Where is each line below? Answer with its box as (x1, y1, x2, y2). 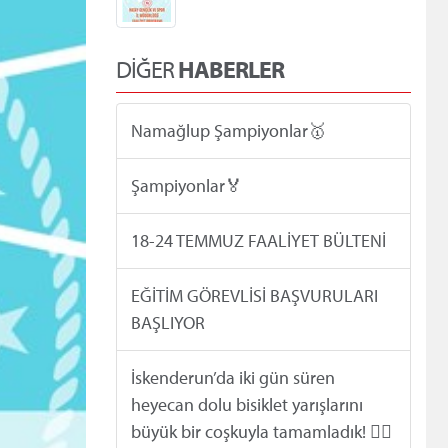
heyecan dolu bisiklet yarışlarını (130, 393, 363, 417)
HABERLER (178, 53, 284, 84)
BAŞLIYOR (130, 311, 205, 335)
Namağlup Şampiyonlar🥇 (130, 119, 326, 143)
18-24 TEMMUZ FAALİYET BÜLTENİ (130, 229, 386, 253)
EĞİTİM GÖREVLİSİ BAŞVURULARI (130, 284, 378, 308)
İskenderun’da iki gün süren (130, 366, 335, 390)
